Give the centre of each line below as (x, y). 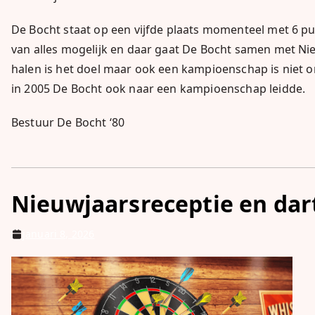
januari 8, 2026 (59, 234)
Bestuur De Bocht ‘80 (68, 123)
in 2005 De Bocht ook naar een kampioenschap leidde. (159, 89)
